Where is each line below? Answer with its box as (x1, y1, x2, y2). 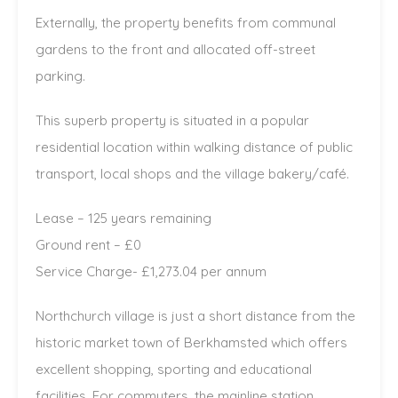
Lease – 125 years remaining (36, 210, 211, 227)
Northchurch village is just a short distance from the (36, 307, 355, 325)
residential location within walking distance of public (36, 139, 353, 156)
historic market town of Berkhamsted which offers (36, 334, 347, 352)
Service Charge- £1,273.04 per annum (36, 263, 267, 281)
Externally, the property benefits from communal (36, 14, 336, 32)
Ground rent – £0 (36, 236, 141, 254)
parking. (36, 68, 85, 85)
